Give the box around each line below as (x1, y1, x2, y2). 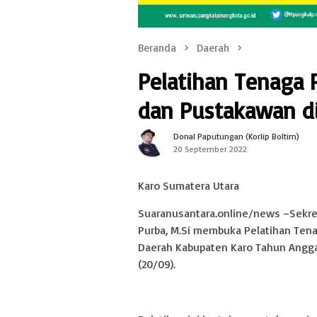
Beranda (138, 41, 176, 55)
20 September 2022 (173, 143, 247, 154)
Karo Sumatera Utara (138, 178, 239, 192)
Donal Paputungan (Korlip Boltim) (173, 130, 299, 142)
